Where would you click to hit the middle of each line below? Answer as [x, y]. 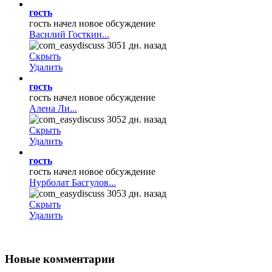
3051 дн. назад [135, 45]
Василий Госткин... [69, 34]
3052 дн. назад [135, 119]
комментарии [77, 259]
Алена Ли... [53, 108]
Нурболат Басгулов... [73, 182]
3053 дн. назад [135, 193]
